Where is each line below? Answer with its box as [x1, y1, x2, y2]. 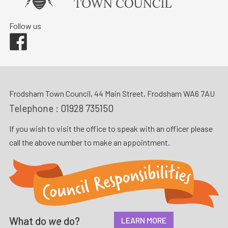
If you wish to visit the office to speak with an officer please [9, 124, 213, 134]
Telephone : [9, 102, 61, 115]
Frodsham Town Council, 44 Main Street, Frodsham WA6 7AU [9, 89, 215, 99]
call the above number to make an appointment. [9, 137, 170, 148]
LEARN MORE [121, 215, 166, 225]
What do [9, 214, 48, 227]
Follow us [9, 21, 41, 31]
